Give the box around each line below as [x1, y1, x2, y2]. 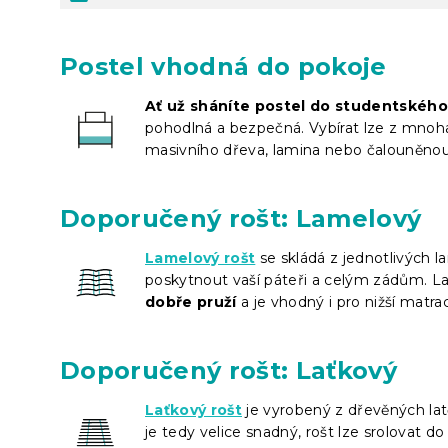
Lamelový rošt [145, 248, 256, 267]
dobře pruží [145, 292, 237, 311]
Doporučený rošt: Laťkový [60, 355, 398, 385]
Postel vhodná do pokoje [60, 51, 387, 81]
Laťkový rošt [145, 400, 242, 419]
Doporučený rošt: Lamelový [60, 203, 422, 233]
